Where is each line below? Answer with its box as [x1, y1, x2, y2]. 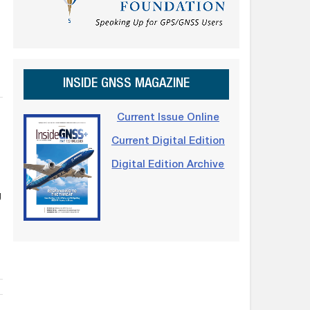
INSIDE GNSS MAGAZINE [62, 77, 190, 91]
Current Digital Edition [111, 136, 225, 147]
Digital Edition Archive [111, 159, 225, 170]
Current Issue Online [116, 112, 219, 123]
